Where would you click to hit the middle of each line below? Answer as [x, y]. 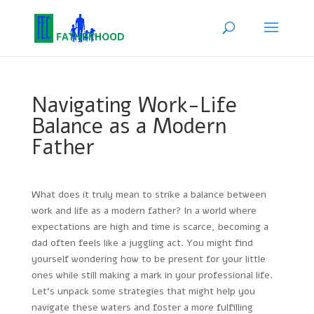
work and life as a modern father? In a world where [144, 211]
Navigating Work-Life [134, 105]
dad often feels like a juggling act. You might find [142, 243]
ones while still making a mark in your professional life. [152, 275]
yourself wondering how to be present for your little [148, 259]
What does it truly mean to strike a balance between [149, 194]
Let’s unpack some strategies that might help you [143, 291]
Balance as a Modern [129, 127]
